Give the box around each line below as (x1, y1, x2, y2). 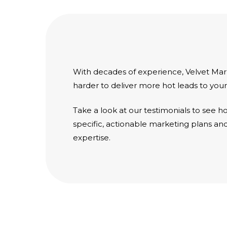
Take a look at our (73, 105, 144, 116)
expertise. (73, 133, 111, 143)
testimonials (144, 105, 191, 116)
